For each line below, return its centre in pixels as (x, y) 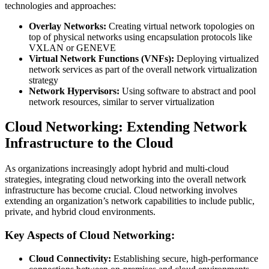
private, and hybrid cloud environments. (80, 212)
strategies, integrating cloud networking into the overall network (125, 180)
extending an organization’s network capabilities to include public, (130, 201)
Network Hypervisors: (74, 91)
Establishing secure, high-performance (185, 258)
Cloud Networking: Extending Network (126, 127)
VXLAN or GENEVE (72, 47)
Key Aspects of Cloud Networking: (90, 235)
